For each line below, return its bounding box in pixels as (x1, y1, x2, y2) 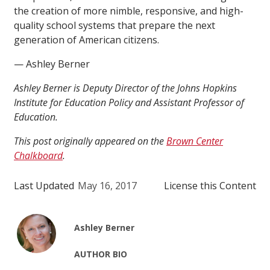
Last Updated (14, 179, 74, 193)
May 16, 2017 (78, 179, 137, 193)
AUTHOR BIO (74, 248, 128, 260)
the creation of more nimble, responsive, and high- (14, 4, 243, 18)
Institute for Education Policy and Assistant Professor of (14, 96, 244, 110)
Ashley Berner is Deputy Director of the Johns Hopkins (14, 81, 237, 95)
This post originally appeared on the (14, 134, 166, 148)
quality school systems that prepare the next (14, 19, 215, 33)
